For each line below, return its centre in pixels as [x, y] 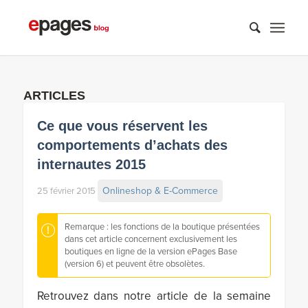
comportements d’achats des [132, 145]
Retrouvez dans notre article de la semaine [154, 296]
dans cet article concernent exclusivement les [151, 239]
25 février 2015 [66, 191]
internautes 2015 [91, 164]
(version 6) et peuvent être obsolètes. [134, 264]
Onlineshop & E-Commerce [160, 191]
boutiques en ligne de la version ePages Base [151, 252]
